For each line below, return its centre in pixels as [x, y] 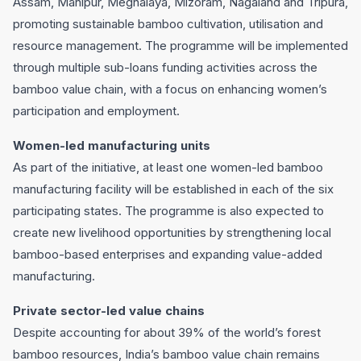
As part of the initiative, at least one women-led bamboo [168, 167]
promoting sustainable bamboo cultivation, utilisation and [168, 24]
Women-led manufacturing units [112, 145]
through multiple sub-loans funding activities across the [165, 67]
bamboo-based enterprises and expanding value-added [168, 254]
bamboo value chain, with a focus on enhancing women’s [170, 89]
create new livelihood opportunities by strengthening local [172, 232]
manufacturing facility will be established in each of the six [173, 189]
